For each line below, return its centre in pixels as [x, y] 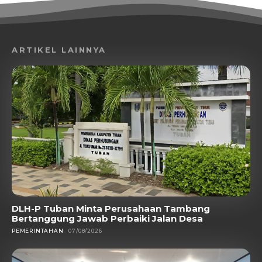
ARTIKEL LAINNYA [59, 49]
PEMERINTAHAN [38, 231]
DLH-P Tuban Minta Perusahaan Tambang [111, 209]
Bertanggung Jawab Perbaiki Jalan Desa [107, 219]
